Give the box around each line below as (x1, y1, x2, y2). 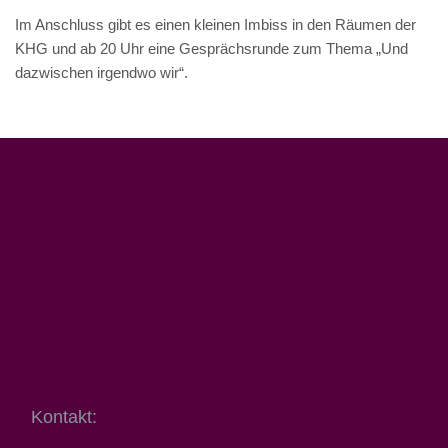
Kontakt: (31, 407, 98, 428)
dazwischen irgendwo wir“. (15, 64, 188, 82)
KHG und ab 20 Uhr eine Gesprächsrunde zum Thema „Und (15, 40, 408, 58)
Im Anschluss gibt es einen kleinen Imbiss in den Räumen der (15, 16, 416, 34)
